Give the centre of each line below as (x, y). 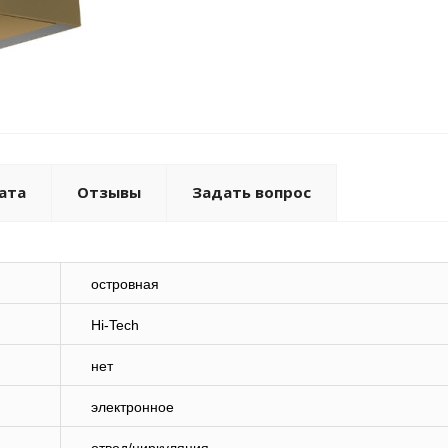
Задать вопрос (251, 192)
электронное (132, 407)
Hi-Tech (115, 325)
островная (125, 284)
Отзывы (109, 192)
